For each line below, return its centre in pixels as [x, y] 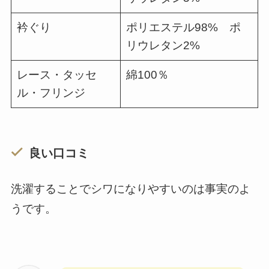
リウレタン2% [163, 46]
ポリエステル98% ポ [184, 28]
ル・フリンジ [51, 93]
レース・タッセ [57, 75]
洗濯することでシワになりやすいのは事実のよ [130, 189]
